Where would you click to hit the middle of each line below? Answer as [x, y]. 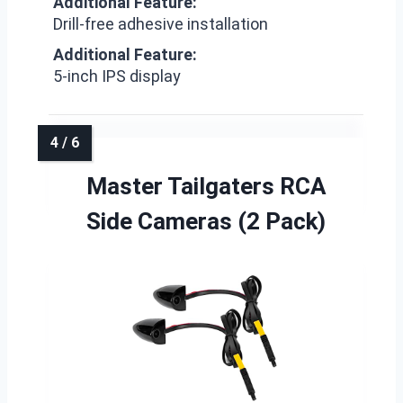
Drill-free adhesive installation [161, 23]
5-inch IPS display [117, 76]
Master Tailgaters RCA [206, 186]
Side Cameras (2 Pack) [206, 221]
